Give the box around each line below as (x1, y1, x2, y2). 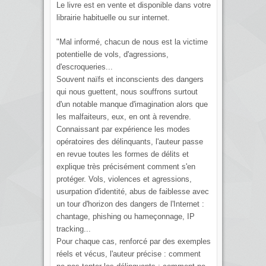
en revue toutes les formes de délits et (56, 149, 189, 159)
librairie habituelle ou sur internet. (56, 12, 170, 22)
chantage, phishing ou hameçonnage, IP (56, 211, 195, 221)
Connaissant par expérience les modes (56, 124, 190, 134)
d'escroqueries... (56, 62, 113, 71)
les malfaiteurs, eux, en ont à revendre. (56, 112, 191, 121)
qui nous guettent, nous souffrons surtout (56, 87, 198, 96)
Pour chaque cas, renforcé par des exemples (56, 236, 211, 246)
